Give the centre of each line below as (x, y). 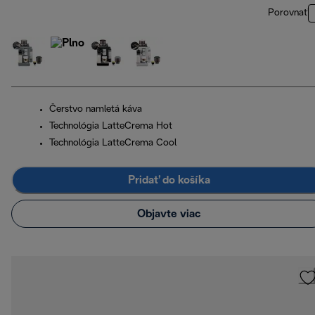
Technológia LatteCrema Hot (111, 127)
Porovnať (288, 13)
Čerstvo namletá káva (96, 110)
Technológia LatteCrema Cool (113, 143)
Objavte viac (169, 214)
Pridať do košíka (169, 180)
